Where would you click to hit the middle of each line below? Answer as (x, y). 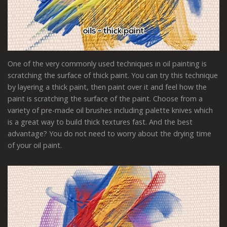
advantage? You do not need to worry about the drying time (109, 134)
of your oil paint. (35, 145)
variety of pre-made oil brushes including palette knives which (110, 110)
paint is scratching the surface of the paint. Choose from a (105, 99)
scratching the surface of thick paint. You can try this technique (113, 75)
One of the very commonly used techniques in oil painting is (107, 64)
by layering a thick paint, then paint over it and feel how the (107, 87)
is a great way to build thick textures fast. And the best (100, 122)
